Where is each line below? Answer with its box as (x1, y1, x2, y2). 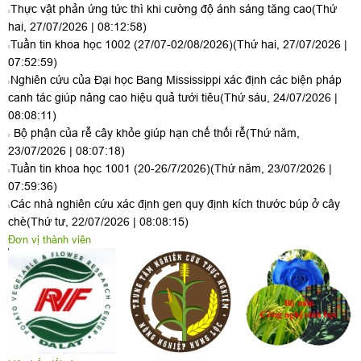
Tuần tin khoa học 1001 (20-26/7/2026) (10, 162, 210, 176)
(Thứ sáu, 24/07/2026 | (220, 91, 338, 105)
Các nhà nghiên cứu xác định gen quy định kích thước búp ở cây (10, 197, 340, 211)
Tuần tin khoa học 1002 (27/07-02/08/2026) (10, 38, 233, 52)
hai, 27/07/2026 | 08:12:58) (8, 20, 147, 34)
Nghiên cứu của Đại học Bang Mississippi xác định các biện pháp (10, 73, 342, 87)
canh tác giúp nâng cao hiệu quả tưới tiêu (8, 91, 220, 105)
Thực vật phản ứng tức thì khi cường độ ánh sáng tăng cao (10, 2, 312, 16)
